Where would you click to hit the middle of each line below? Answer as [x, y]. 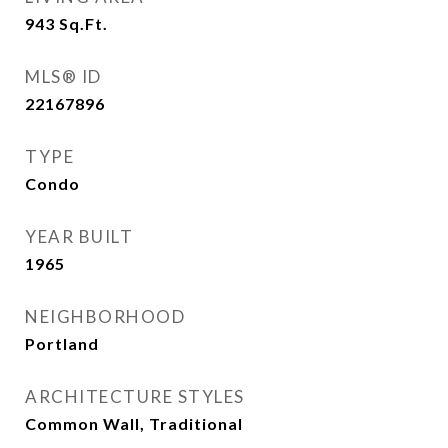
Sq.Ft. [83, 23]
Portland [62, 343]
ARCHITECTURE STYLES [135, 396]
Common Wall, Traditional [134, 423]
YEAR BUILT [79, 236]
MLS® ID [63, 76]
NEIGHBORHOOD [105, 316]
